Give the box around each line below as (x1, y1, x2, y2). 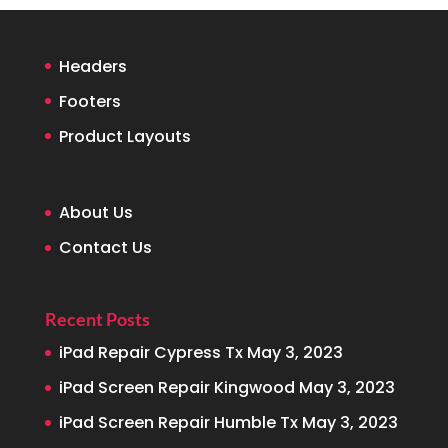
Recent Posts (44, 308, 150, 331)
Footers (58, 89, 121, 113)
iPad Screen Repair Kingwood (58, 376, 295, 400)
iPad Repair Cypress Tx (58, 341, 243, 365)
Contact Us (58, 235, 152, 259)
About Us (58, 200, 133, 224)
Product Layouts (58, 124, 191, 148)
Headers (58, 54, 127, 78)
